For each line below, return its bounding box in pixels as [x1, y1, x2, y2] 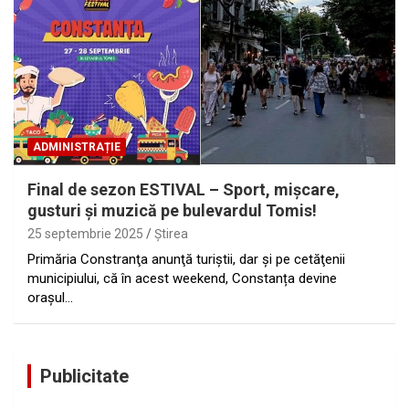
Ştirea [154, 225, 188, 241]
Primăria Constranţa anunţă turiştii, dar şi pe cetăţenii [27, 250, 345, 267]
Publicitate [40, 364, 129, 387]
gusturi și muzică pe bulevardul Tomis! [27, 200, 317, 220]
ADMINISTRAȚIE [33, 140, 121, 153]
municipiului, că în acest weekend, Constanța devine [27, 269, 337, 287]
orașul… [27, 288, 73, 306]
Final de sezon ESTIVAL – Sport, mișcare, [27, 179, 340, 199]
